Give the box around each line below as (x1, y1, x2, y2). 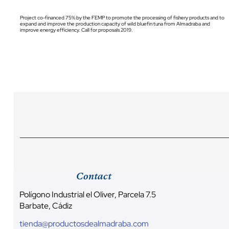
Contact (76, 170, 111, 182)
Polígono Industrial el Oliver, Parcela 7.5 (19, 189, 156, 200)
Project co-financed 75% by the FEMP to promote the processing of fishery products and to (19, 14, 224, 21)
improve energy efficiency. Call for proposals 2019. (19, 27, 133, 34)
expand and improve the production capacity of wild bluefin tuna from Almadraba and (19, 20, 210, 28)
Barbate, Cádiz (19, 200, 72, 212)
